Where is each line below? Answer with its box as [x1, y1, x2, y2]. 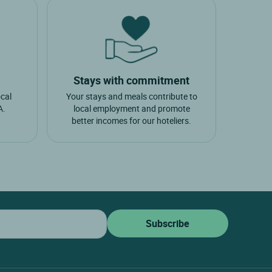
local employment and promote [73, 103, 190, 115]
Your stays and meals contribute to [66, 90, 197, 103]
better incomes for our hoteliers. [72, 115, 192, 127]
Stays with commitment [73, 73, 190, 88]
